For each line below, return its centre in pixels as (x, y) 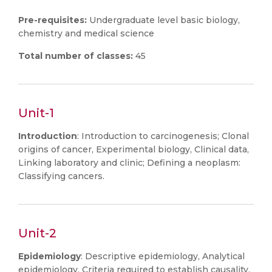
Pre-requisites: (54, 20)
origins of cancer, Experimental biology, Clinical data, (134, 149)
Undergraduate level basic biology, (165, 20)
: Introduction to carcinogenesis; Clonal (163, 136)
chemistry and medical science (86, 33)
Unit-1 (36, 113)
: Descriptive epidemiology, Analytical (163, 256)
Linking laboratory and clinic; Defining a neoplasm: (129, 163)
